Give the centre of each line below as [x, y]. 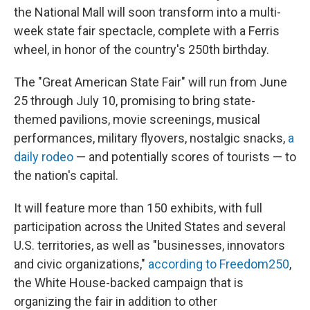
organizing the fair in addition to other [116, 301]
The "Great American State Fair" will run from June [151, 82]
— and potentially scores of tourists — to [185, 157]
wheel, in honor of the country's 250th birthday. [142, 49]
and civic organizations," [81, 264]
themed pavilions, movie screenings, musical [137, 119]
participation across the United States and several [150, 227]
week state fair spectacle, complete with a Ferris [147, 31]
